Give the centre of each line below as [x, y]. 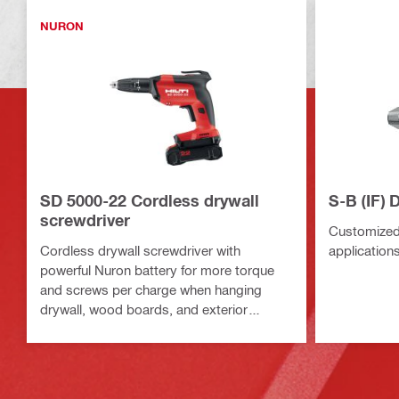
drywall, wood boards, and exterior [144, 309]
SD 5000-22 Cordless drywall [150, 201]
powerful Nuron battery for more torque [157, 270]
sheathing [69, 329]
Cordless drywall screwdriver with [140, 251]
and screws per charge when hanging [151, 290]
